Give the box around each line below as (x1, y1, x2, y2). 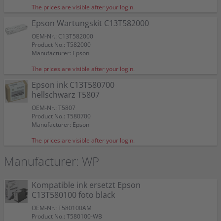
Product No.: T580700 (32, 112, 91, 120)
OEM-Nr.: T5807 (32, 104, 75, 112)
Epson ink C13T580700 (32, 79, 114, 90)
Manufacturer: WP (4, 153, 99, 169)
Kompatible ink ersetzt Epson (32, 180, 141, 190)
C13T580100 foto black (32, 189, 115, 200)
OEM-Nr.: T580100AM (32, 204, 92, 212)
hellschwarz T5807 (32, 89, 100, 100)
